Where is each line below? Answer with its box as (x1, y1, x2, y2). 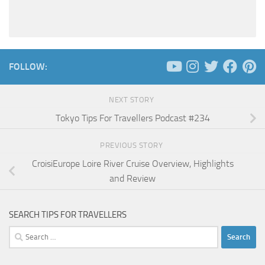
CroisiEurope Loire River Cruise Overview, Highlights (31, 158, 234, 170)
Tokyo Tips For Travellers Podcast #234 (55, 112, 210, 124)
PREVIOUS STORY (100, 141, 165, 150)
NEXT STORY (109, 95, 156, 105)
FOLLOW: (9, 61, 47, 73)
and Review (109, 173, 156, 185)
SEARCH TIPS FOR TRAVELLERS (9, 209, 127, 220)
